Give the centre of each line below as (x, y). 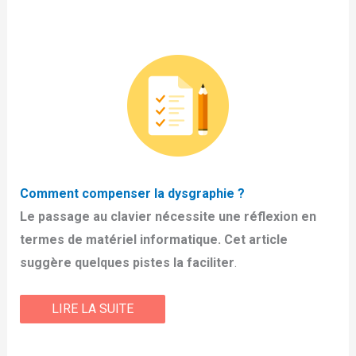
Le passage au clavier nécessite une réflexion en (168, 217)
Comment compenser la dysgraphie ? (132, 194)
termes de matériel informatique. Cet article (153, 240)
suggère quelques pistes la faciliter (127, 263)
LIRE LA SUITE (92, 308)
